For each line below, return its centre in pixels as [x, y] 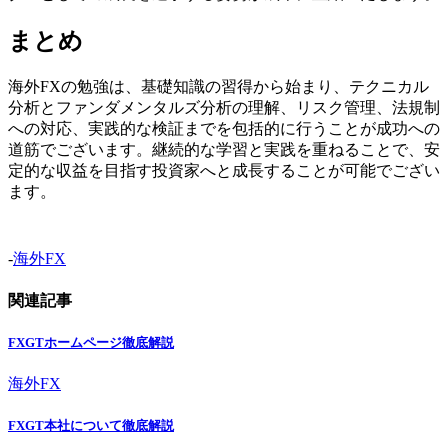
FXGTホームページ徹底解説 [91, 342]
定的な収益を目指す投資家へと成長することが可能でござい [224, 170]
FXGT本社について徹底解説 [91, 426]
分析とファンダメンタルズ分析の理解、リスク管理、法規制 [224, 107]
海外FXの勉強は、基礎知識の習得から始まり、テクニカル [218, 86]
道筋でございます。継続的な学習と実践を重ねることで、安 [224, 149]
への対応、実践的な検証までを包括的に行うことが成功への [224, 128]
